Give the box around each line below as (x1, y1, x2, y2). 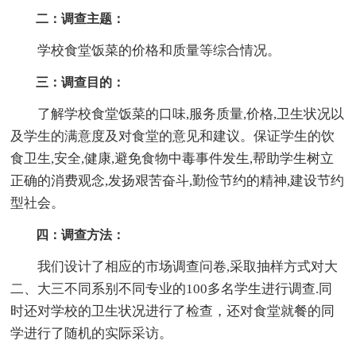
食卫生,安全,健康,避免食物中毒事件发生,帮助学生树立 (10, 150, 335, 166)
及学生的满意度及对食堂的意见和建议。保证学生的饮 (10, 128, 335, 144)
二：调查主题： (10, 11, 126, 25)
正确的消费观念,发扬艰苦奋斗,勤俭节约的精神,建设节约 (10, 172, 345, 188)
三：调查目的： (10, 75, 126, 89)
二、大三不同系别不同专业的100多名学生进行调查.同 (10, 281, 333, 296)
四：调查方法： (10, 227, 126, 242)
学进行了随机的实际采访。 (10, 325, 173, 341)
